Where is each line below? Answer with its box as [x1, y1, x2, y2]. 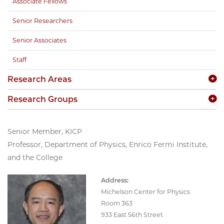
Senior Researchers [12, 16, 72, 24]
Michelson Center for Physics [100, 187, 190, 195]
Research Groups [7, 94, 77, 104]
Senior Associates [12, 36, 66, 44]
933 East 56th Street [100, 210, 163, 218]
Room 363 [100, 199, 132, 207]
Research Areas [7, 74, 71, 84]
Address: [100, 176, 128, 184]
